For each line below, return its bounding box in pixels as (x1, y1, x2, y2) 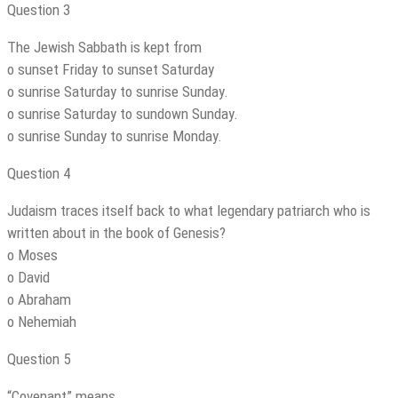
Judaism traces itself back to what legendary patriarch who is (7, 202, 370, 220)
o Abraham (7, 291, 71, 309)
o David (7, 268, 50, 287)
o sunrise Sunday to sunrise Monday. (7, 127, 222, 146)
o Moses (7, 246, 58, 265)
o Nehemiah (7, 313, 76, 331)
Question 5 (7, 350, 70, 369)
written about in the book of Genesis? (7, 224, 226, 243)
